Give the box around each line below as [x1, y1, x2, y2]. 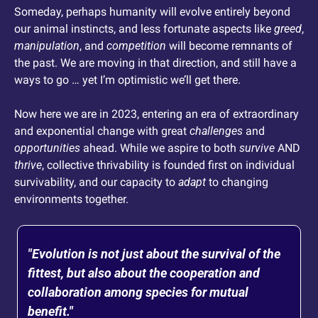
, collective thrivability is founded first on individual [42, 158, 295, 172]
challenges [190, 124, 243, 138]
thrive [14, 158, 42, 172]
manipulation [14, 39, 79, 53]
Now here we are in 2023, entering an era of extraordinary [14, 107, 299, 121]
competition [106, 39, 166, 53]
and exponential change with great [14, 124, 190, 138]
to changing [206, 175, 268, 190]
